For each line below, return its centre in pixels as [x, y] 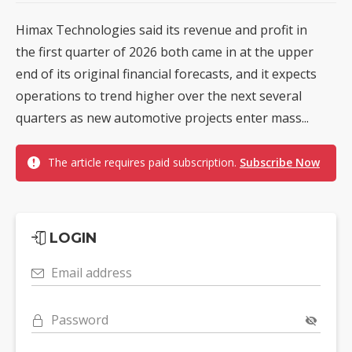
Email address [92, 272]
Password [80, 319]
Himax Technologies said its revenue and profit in [161, 29]
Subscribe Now [280, 162]
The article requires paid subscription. [144, 162]
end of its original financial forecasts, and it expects [166, 73]
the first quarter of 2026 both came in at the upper [165, 51]
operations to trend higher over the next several [159, 95]
